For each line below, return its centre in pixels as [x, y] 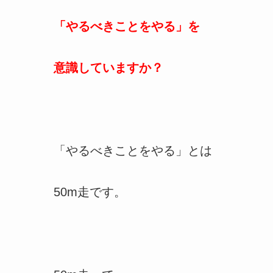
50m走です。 [90, 192]
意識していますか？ [108, 67]
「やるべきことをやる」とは [133, 150]
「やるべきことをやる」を [127, 26]
